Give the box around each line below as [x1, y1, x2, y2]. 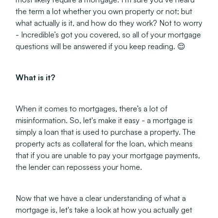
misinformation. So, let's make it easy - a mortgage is [16, 115, 193, 125]
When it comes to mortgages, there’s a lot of [16, 104, 167, 113]
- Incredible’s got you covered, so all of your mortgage [16, 30, 201, 39]
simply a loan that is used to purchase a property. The [16, 127, 196, 137]
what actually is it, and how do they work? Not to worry [16, 18, 202, 28]
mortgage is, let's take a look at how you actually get [16, 205, 192, 215]
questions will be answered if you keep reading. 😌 [16, 41, 185, 51]
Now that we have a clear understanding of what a [16, 193, 186, 203]
